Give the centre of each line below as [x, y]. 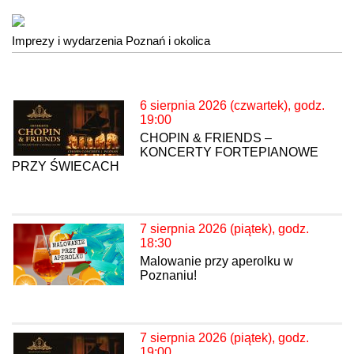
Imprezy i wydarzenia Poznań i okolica [111, 41]
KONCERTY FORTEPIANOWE [229, 153]
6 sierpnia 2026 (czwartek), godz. [232, 106]
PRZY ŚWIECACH [66, 167]
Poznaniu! [168, 276]
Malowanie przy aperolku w [217, 262]
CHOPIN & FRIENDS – [206, 138]
